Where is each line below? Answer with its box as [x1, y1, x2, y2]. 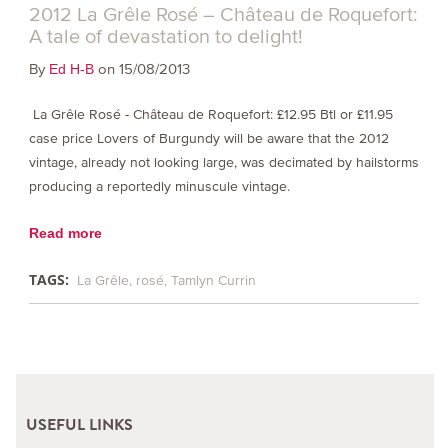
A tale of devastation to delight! [28, 24, 303, 47]
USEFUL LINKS [26, 414, 134, 436]
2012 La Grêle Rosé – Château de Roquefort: [28, 2, 418, 25]
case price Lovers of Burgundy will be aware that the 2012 [28, 130, 389, 146]
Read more [28, 224, 102, 241]
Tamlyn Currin [170, 272, 256, 288]
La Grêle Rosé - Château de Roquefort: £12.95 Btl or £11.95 [28, 106, 393, 122]
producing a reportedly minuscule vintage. [28, 178, 290, 194]
